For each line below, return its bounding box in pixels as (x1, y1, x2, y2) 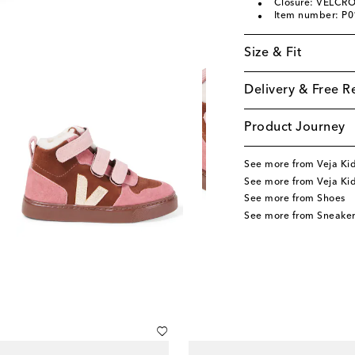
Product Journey (244, 121, 345, 134)
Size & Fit (244, 47, 301, 59)
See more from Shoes (244, 194, 345, 204)
